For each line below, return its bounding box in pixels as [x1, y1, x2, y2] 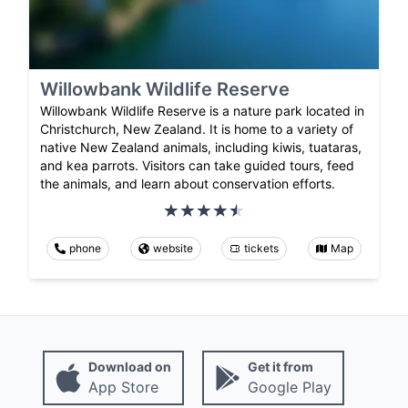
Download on [87, 358, 171, 374]
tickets [244, 240, 280, 255]
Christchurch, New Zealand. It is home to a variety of [40, 120, 353, 137]
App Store [87, 377, 158, 396]
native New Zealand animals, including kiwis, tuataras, [40, 138, 362, 155]
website [152, 240, 193, 255]
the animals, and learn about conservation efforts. [40, 175, 335, 191]
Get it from [247, 358, 313, 374]
